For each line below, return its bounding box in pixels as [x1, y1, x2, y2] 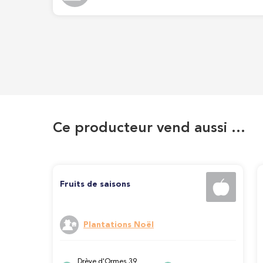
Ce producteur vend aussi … [53, 122, 245, 136]
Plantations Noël [83, 221, 154, 230]
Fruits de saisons [60, 180, 130, 188]
